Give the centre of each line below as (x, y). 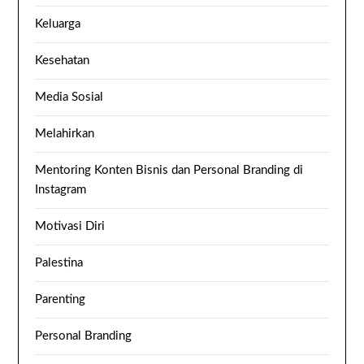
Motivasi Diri (70, 226)
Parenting (61, 299)
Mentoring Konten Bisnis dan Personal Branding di (169, 170)
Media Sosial (69, 97)
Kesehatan (63, 61)
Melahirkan (65, 134)
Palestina (59, 263)
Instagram (61, 190)
